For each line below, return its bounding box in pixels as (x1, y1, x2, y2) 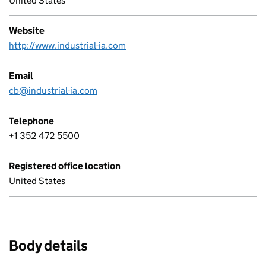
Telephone (9, 115, 54, 126)
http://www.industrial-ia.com (9, 40, 126, 51)
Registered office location (9, 160, 121, 172)
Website (9, 25, 45, 36)
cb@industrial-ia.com (9, 85, 97, 96)
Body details (9, 237, 88, 254)
